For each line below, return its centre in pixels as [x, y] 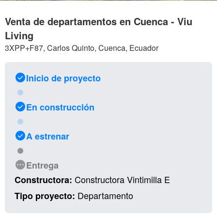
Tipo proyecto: [45, 196]
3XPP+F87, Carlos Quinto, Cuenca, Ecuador [82, 48]
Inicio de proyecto [63, 78]
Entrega [42, 165]
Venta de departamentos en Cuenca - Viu [99, 21]
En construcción [60, 107]
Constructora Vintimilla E [121, 179]
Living [19, 35]
